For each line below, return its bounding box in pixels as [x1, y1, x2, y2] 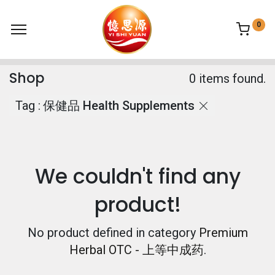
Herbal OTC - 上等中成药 [69, 242, 204, 258]
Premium [198, 225, 248, 241]
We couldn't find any [34, 162, 241, 192]
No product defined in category [27, 225, 199, 241]
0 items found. [189, 71, 266, 86]
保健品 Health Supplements [42, 98, 195, 114]
